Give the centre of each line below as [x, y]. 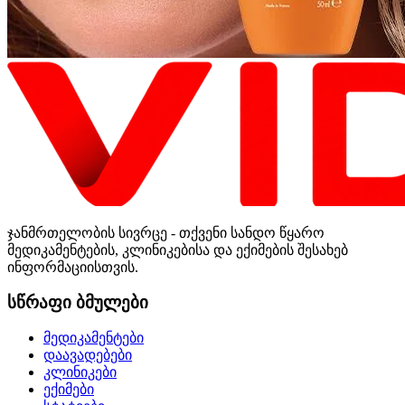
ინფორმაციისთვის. [73, 267]
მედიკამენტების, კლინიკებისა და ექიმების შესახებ [178, 250]
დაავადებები [88, 355]
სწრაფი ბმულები [78, 302]
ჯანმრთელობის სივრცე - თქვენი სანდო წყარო [166, 232]
